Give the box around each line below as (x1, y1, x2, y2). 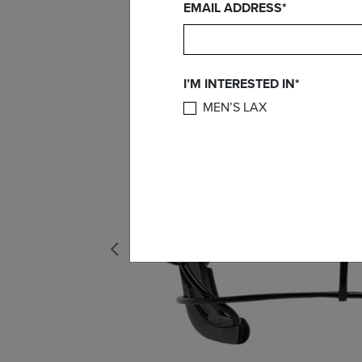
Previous (94, 250, 142, 267)
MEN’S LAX (202, 99, 267, 116)
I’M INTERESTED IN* (183, 75, 300, 92)
